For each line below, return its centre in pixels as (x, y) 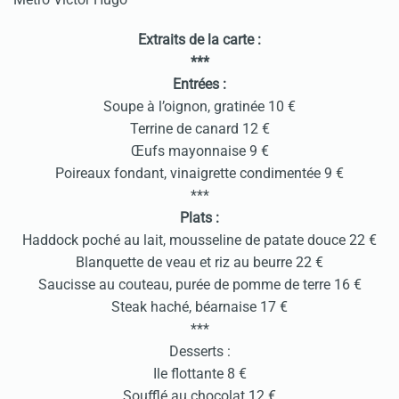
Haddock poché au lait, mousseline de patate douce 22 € (199, 240)
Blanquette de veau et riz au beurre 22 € (199, 263)
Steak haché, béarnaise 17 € (199, 307)
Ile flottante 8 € (199, 374)
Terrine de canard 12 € (199, 129)
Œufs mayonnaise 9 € (199, 151)
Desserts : (199, 352)
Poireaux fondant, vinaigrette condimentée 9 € (199, 174)
